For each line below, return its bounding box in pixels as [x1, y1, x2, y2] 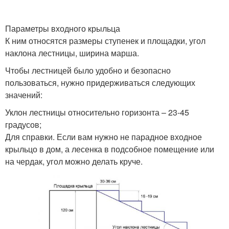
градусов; [5, 119, 41, 130]
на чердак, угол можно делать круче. [5, 155, 143, 167]
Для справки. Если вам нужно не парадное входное [5, 131, 202, 143]
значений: [5, 89, 42, 101]
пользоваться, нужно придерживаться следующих [5, 77, 195, 88]
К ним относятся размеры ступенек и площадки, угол [5, 35, 205, 47]
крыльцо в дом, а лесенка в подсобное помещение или [5, 143, 214, 155]
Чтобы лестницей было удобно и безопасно [5, 64, 171, 76]
